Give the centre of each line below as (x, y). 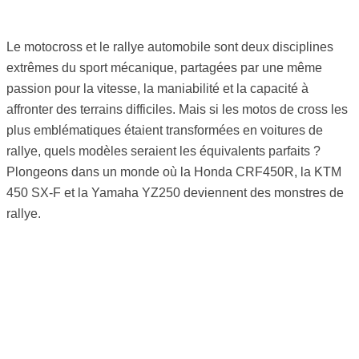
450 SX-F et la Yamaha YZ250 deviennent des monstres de (175, 193)
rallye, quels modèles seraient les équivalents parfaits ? (163, 151)
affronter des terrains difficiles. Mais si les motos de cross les (177, 110)
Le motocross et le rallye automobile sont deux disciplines (170, 47)
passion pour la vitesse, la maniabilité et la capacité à (157, 89)
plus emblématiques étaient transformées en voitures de (165, 131)
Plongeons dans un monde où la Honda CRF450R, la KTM (174, 172)
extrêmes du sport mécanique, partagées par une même (164, 68)
